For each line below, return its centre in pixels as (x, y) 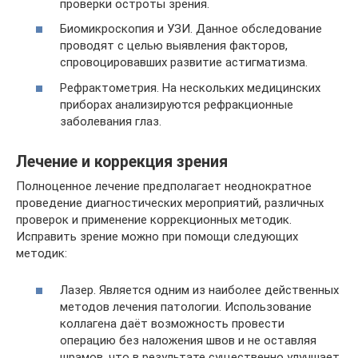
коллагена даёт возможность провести (172, 324)
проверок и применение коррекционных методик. (154, 219)
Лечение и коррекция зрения (122, 161)
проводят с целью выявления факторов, (174, 46)
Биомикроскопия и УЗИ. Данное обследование (191, 29)
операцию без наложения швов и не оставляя (188, 340)
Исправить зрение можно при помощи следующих (157, 236)
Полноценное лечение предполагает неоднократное (164, 186)
